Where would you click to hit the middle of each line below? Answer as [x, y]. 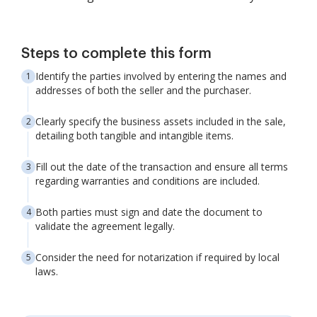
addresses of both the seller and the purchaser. [143, 90]
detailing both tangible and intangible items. [134, 136]
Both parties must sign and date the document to [149, 212]
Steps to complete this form [116, 54]
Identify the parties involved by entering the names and [161, 76]
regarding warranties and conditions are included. [148, 181]
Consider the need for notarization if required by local [157, 257]
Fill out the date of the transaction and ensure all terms [162, 167]
